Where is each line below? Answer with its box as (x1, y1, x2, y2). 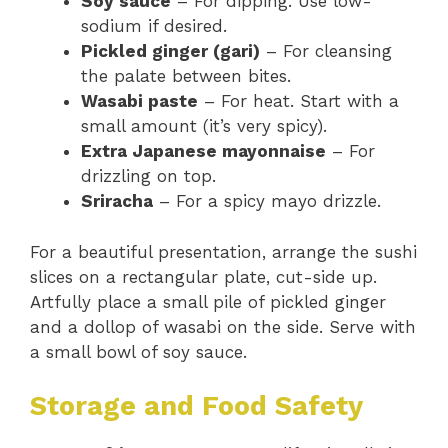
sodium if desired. (81, 16, 227, 37)
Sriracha (81, 191, 153, 212)
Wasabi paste (81, 91, 198, 112)
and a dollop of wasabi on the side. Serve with (30, 316, 416, 337)
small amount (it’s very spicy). (81, 116, 327, 137)
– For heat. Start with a (198, 91, 399, 112)
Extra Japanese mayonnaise (81, 141, 326, 162)
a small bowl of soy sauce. (30, 341, 247, 362)
